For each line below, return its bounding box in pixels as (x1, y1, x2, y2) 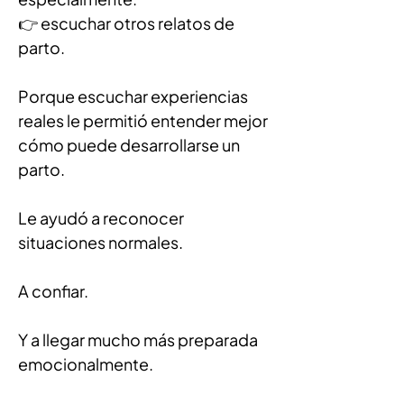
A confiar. (18, 280, 88, 301)
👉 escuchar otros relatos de (18, 13, 237, 33)
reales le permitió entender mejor (18, 110, 271, 131)
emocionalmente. (18, 353, 153, 374)
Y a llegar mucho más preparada (18, 329, 261, 350)
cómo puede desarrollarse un (18, 134, 243, 155)
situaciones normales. (18, 232, 183, 252)
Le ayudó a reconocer (18, 207, 187, 228)
